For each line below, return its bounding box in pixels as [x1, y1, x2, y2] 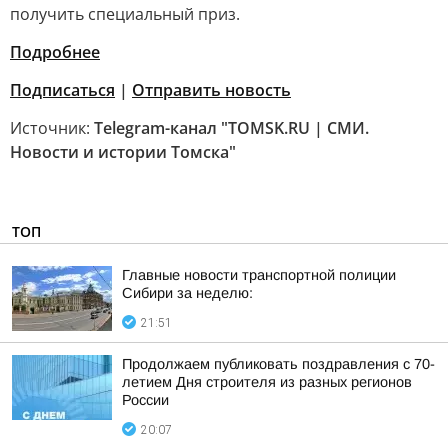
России [122, 392, 169, 408]
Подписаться [10, 79, 115, 101]
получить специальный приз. [10, 3, 240, 25]
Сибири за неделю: [122, 285, 253, 301]
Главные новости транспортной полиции [122, 267, 396, 283]
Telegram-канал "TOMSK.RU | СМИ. [94, 117, 369, 139]
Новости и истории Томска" [10, 141, 236, 163]
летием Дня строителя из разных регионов [122, 374, 412, 390]
